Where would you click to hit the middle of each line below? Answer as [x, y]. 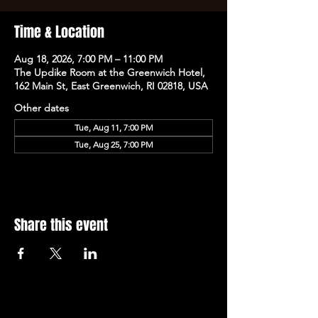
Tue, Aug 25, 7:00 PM [114, 144]
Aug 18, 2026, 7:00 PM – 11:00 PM [88, 59]
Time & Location [59, 32]
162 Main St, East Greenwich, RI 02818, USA [111, 86]
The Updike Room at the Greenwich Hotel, [110, 72]
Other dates [42, 108]
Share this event [61, 225]
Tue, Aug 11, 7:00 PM [114, 127]
